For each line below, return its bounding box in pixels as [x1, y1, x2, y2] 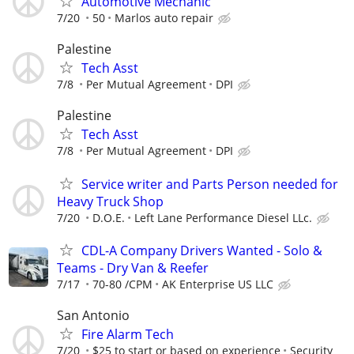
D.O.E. [92, 209, 125, 225]
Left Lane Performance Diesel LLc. [134, 209, 312, 225]
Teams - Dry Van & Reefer [57, 258, 209, 277]
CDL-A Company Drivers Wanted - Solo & [81, 241, 322, 259]
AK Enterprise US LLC [162, 276, 273, 292]
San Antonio [57, 307, 130, 324]
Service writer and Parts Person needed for [81, 175, 338, 193]
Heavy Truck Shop [57, 192, 164, 210]
